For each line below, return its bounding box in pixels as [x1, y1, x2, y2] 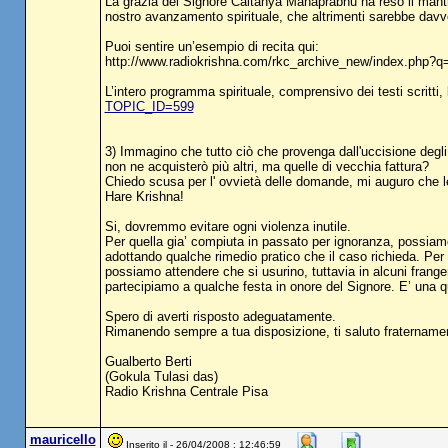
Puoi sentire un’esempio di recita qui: [104, 39, 319, 54]
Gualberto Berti [104, 354, 192, 369]
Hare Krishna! [104, 189, 184, 204]
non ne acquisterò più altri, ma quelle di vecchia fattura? [104, 159, 429, 174]
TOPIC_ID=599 [104, 99, 194, 114]
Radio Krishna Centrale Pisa [104, 384, 268, 399]
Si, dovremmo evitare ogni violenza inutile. [104, 219, 351, 234]
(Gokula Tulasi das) [104, 369, 218, 384]
